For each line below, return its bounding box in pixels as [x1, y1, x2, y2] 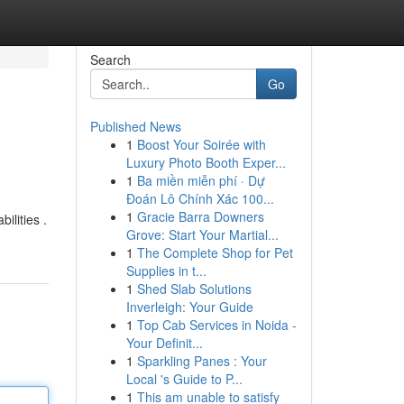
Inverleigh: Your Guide [125, 298, 253, 316]
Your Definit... [125, 334, 203, 352]
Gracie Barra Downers [136, 207, 264, 225]
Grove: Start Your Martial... [125, 225, 279, 243]
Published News [89, 117, 181, 135]
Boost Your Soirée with [136, 135, 266, 153]
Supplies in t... [125, 262, 207, 280]
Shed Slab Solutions [136, 280, 252, 298]
